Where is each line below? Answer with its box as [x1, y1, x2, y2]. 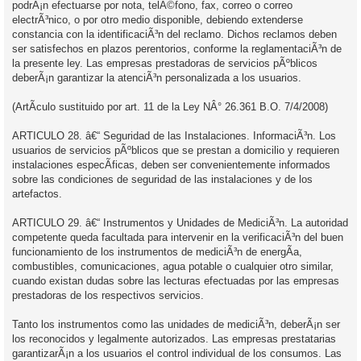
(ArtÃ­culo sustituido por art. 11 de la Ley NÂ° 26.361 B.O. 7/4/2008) [12, 100, 328, 113]
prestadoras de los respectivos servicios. [12, 288, 204, 301]
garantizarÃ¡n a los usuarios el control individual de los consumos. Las [12, 346, 342, 359]
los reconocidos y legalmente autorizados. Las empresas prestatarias [12, 332, 336, 345]
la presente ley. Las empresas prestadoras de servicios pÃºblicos [12, 56, 317, 69]
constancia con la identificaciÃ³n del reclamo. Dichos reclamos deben [12, 27, 337, 40]
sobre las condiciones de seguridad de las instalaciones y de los [12, 172, 313, 185]
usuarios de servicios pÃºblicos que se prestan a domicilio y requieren [12, 143, 339, 156]
